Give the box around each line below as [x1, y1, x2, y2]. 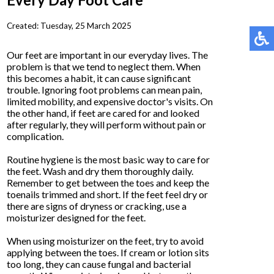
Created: [7, 20, 41, 31]
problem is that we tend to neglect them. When [7, 60, 201, 72]
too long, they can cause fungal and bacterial [7, 257, 191, 270]
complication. [7, 130, 64, 142]
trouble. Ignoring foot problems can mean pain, [7, 83, 202, 95]
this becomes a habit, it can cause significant [7, 72, 191, 84]
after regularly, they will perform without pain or [7, 118, 207, 130]
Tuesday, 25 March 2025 [40, 20, 132, 31]
